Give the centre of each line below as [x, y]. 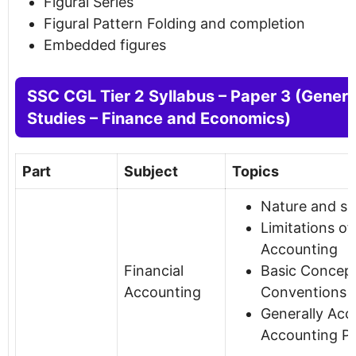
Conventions [304, 292]
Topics [255, 171]
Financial [154, 270]
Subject [151, 171]
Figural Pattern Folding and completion [174, 23]
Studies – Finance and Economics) [159, 118]
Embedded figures [105, 44]
